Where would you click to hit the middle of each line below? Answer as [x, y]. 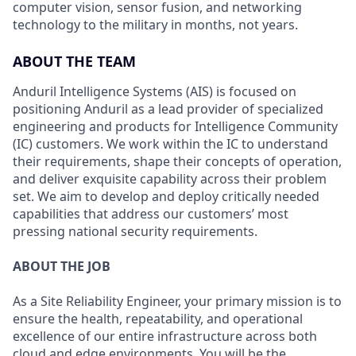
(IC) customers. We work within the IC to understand [170, 144]
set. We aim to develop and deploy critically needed [166, 196]
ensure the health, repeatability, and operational [158, 319]
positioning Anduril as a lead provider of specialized [168, 109]
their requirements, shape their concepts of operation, [177, 161]
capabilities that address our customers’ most [151, 214]
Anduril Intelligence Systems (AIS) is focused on [155, 91]
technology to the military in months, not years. [155, 25]
